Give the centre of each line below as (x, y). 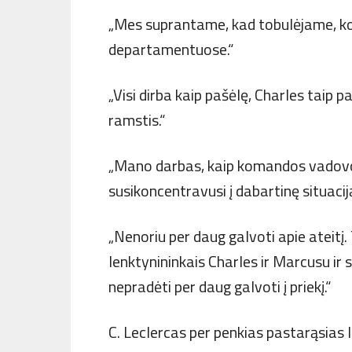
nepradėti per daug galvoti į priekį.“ (220, 286)
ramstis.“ (137, 120)
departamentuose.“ (171, 49)
